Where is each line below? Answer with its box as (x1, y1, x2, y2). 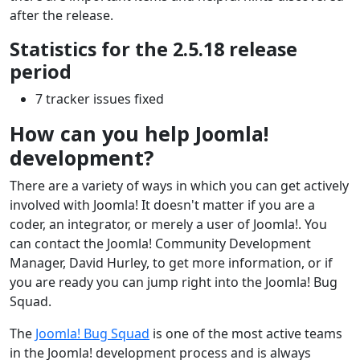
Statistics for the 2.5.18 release (10, 35, 297, 62)
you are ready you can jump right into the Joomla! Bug (10, 272, 337, 291)
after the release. (10, 6, 113, 24)
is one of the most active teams (149, 324, 342, 342)
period (10, 58, 72, 84)
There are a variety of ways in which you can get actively (10, 176, 349, 194)
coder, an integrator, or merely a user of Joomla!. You (10, 215, 327, 233)
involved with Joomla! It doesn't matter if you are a (10, 195, 315, 214)
